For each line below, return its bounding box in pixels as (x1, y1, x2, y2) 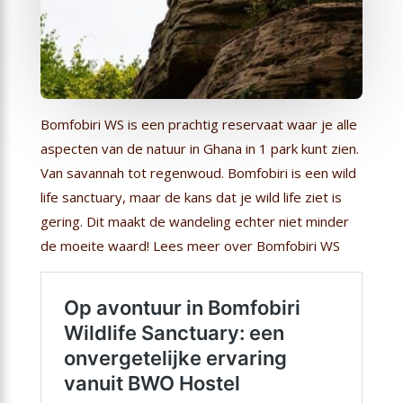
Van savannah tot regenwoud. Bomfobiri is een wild (40, 163, 356, 182)
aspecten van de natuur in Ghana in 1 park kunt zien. (40, 139, 359, 157)
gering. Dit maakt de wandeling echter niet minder (40, 211, 349, 230)
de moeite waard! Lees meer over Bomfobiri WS (40, 236, 340, 255)
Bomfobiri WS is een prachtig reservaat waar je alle (40, 114, 357, 133)
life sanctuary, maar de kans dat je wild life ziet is (40, 187, 342, 206)
